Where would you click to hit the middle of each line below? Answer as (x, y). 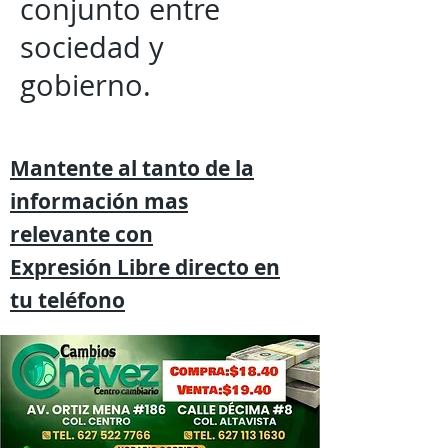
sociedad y (92, 47)
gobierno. (85, 85)
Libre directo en (196, 267)
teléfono (81, 300)
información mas (99, 201)
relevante (62, 234)
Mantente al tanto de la (132, 168)
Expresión (61, 267)
